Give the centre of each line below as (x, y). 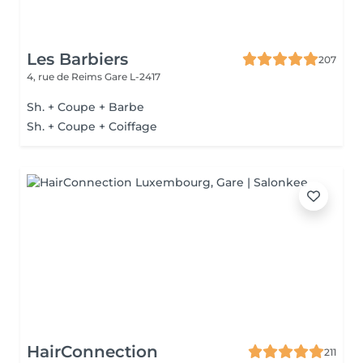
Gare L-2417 (132, 77)
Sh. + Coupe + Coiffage (92, 126)
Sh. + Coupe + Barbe (85, 107)
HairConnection (92, 352)
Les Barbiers (77, 59)
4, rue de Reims (66, 77)
